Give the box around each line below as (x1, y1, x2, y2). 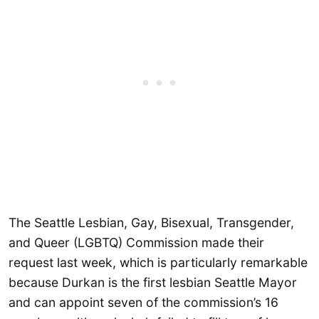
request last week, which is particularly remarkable (9, 254, 308, 270)
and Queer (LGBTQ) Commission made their (9, 234, 264, 250)
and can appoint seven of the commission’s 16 (9, 294, 278, 310)
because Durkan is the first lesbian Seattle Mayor (9, 274, 297, 290)
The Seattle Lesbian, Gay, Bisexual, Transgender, (9, 214, 294, 230)
